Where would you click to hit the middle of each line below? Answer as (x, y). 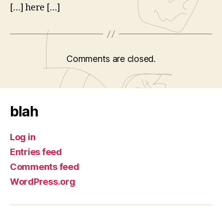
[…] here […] (35, 8)
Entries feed (36, 152)
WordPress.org (43, 182)
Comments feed (45, 167)
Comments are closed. (111, 59)
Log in (23, 137)
